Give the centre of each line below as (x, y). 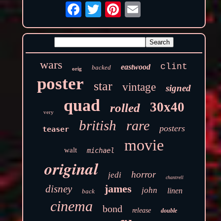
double (169, 211)
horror (143, 175)
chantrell (174, 178)
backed (102, 68)
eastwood (136, 67)
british (98, 126)
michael (100, 151)
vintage (139, 87)
